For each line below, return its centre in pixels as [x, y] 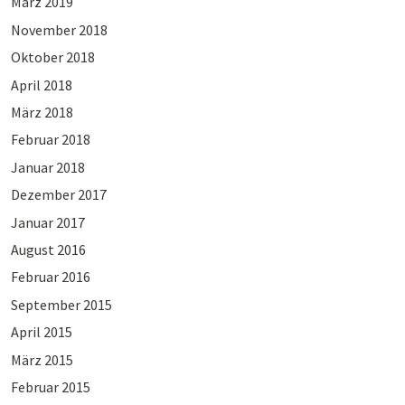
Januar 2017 [47, 222]
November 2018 [59, 29]
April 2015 [41, 332]
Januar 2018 [47, 167]
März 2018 [42, 113]
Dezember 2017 [58, 195]
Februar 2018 [50, 140]
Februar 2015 [50, 386]
